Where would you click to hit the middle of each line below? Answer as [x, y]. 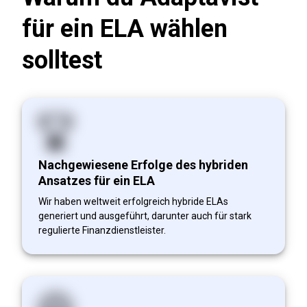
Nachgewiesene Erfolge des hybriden [143, 164]
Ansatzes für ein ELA [97, 180]
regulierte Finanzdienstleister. [102, 230]
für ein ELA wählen [125, 28]
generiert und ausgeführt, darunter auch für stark [145, 216]
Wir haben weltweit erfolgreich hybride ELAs [133, 201]
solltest [62, 60]
